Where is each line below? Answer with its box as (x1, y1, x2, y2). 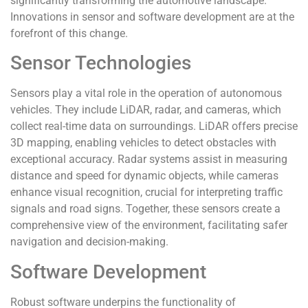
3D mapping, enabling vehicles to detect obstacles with (10, 136, 276, 150)
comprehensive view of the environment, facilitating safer (10, 219, 287, 232)
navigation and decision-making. (10, 235, 168, 249)
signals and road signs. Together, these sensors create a (10, 202, 280, 216)
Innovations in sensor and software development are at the (10, 10, 294, 23)
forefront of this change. (10, 26, 128, 40)
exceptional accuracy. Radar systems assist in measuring (10, 153, 287, 166)
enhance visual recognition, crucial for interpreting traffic (10, 186, 283, 199)
